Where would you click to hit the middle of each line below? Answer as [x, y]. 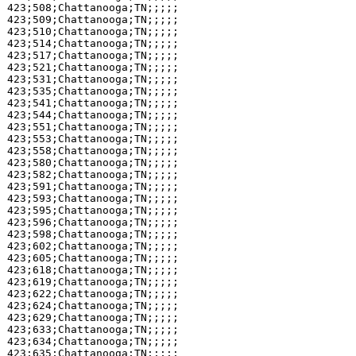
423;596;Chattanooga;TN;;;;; [93, 222]
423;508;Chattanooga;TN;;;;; [93, 8]
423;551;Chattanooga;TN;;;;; [93, 127]
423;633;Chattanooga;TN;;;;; [93, 329]
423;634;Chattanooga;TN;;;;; [93, 341]
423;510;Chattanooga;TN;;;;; [93, 31]
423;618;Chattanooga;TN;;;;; [93, 270]
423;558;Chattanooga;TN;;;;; [93, 151]
